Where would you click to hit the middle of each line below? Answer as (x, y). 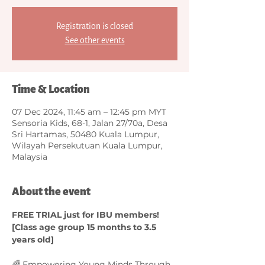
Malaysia (30, 156)
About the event (51, 191)
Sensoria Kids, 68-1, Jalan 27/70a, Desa (90, 123)
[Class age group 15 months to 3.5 (85, 227)
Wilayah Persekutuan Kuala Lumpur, (87, 145)
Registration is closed (95, 26)
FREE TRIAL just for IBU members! (87, 214)
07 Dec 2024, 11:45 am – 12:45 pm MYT (89, 112)
